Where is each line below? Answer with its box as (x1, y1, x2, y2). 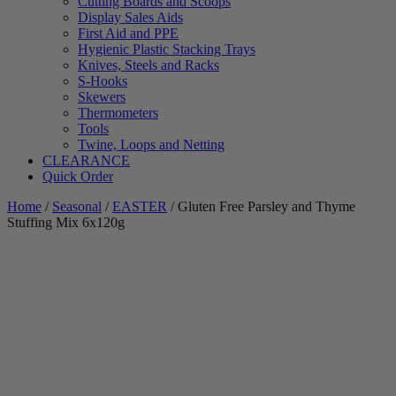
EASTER (112, 199, 167, 215)
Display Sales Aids (78, 10, 183, 26)
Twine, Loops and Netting (78, 137, 225, 153)
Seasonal (52, 199, 102, 215)
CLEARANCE (42, 153, 130, 169)
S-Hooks (78, 73, 127, 89)
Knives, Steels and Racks (78, 57, 219, 73)
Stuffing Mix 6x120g (7, 215, 125, 231)
